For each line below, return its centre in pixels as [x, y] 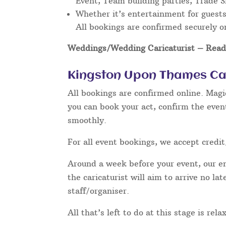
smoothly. [87, 120]
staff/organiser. [99, 190]
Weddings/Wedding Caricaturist [131, 48]
